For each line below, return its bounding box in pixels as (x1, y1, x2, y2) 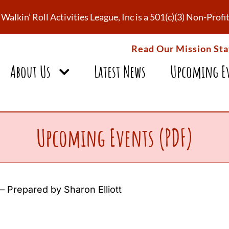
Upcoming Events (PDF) (36, 122, 193, 152)
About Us (10, 61, 51, 82)
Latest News (94, 61, 146, 82)
